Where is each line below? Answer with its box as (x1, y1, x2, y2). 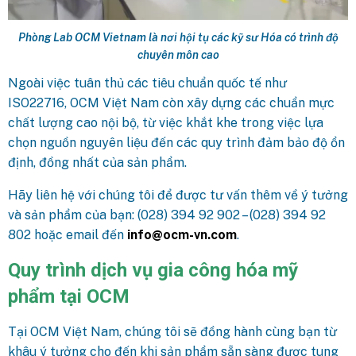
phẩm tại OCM (8, 284, 130, 308)
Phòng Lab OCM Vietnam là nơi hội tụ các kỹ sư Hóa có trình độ (17, 31, 339, 44)
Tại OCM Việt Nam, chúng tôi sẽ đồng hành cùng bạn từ (8, 323, 337, 339)
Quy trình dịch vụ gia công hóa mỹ (8, 258, 298, 281)
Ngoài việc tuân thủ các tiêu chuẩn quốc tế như (8, 75, 287, 91)
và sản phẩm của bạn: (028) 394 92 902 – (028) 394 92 (8, 207, 326, 222)
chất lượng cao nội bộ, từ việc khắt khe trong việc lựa (8, 114, 323, 130)
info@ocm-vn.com (127, 226, 237, 242)
